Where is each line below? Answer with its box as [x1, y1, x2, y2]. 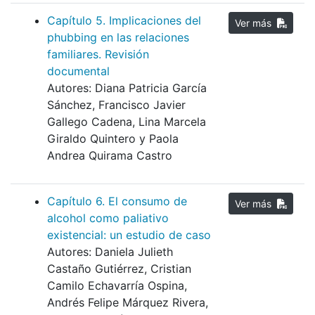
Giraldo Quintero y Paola [47, 131, 179, 146]
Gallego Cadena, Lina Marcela [47, 115, 206, 129]
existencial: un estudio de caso [47, 228, 211, 243]
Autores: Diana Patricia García [47, 81, 207, 96]
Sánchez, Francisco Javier [47, 98, 186, 112]
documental [47, 64, 110, 79]
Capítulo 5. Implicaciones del [47, 13, 201, 28]
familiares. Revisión [47, 47, 149, 62]
